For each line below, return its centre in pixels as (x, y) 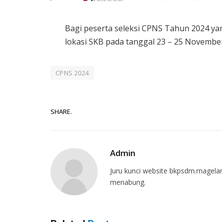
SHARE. (61, 111)
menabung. (128, 182)
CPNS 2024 (72, 73)
